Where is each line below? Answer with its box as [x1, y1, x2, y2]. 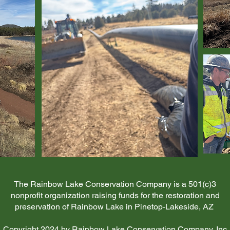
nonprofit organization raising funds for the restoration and [10, 190, 220, 200]
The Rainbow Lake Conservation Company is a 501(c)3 [14, 179, 216, 189]
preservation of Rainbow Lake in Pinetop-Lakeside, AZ [14, 202, 216, 212]
